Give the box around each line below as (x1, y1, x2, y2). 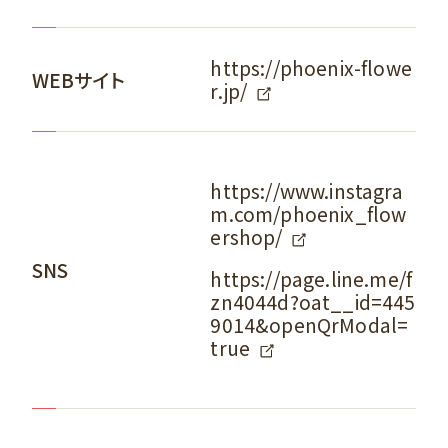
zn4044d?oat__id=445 (210, 288, 416, 317)
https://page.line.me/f (210, 265, 413, 294)
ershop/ (210, 223, 283, 252)
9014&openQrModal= (210, 311, 409, 340)
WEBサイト (31, 65, 125, 94)
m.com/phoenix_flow (210, 200, 407, 229)
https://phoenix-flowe (210, 53, 412, 82)
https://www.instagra (210, 177, 403, 206)
